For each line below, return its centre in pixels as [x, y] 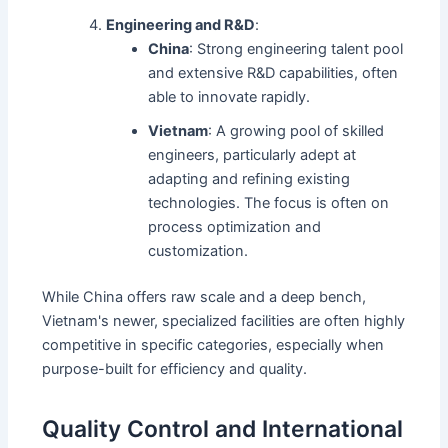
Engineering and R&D [181, 25]
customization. [198, 251]
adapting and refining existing [249, 179]
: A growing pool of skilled [296, 131]
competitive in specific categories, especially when [213, 344]
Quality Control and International [223, 429]
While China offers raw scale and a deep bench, [204, 296]
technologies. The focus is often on [269, 203]
